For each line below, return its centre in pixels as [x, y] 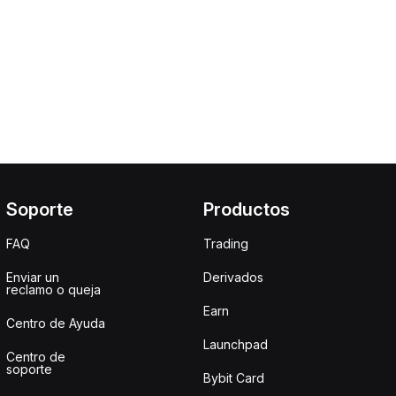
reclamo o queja [53, 289]
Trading [226, 244]
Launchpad [236, 344]
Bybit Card [234, 378]
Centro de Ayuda [55, 323]
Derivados [233, 277]
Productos [247, 209]
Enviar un [32, 277]
